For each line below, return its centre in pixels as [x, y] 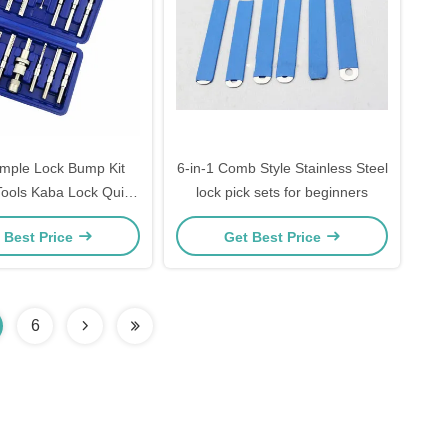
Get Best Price [274, 236]
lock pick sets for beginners [282, 192]
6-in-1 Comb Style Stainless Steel [282, 168]
